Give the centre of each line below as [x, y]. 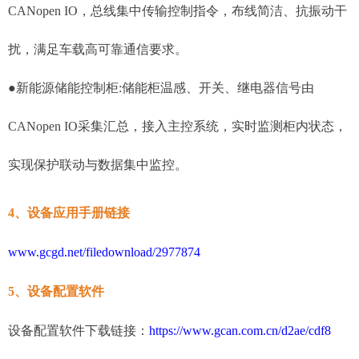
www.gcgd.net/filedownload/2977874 [104, 252]
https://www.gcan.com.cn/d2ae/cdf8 [240, 331]
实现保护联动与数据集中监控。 [98, 165]
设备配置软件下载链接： [79, 331]
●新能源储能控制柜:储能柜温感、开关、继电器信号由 [161, 88]
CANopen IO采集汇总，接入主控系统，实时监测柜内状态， [177, 127]
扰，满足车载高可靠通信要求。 [98, 50]
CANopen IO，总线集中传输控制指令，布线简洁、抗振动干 [177, 11]
